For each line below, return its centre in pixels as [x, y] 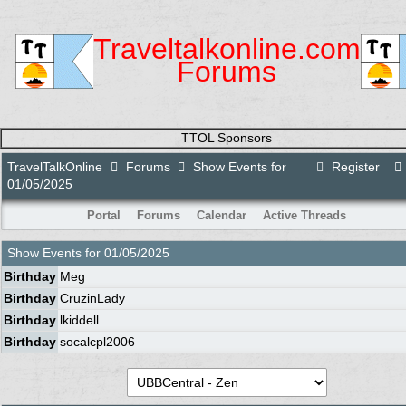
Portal [103, 215]
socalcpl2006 [97, 342]
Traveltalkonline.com [227, 49]
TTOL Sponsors [227, 138]
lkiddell [79, 320]
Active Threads [304, 215]
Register [353, 167]
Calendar [221, 215]
